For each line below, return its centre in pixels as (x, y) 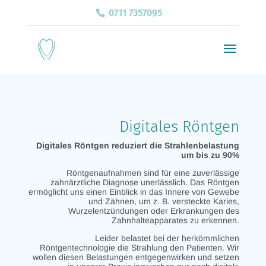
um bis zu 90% (210, 155)
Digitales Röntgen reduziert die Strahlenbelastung (138, 145)
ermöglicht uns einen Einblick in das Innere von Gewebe (134, 192)
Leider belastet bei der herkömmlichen (167, 238)
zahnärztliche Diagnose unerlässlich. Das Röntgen (145, 182)
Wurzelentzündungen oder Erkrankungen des (154, 211)
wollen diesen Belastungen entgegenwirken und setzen (136, 257)
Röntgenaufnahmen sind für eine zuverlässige (153, 173)
